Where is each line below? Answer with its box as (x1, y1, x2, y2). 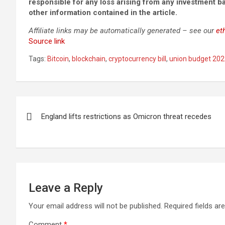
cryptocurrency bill (108, 55, 166, 63)
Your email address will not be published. (29, 201, 162, 210)
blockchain (72, 55, 105, 63)
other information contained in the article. (29, 8, 177, 17)
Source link (29, 37, 65, 46)
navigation (16, 117, 90, 136)
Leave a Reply (29, 181, 103, 195)
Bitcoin (47, 55, 69, 63)
